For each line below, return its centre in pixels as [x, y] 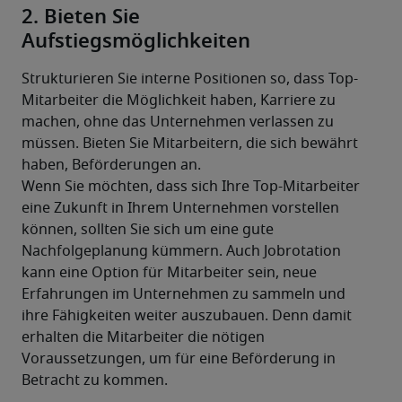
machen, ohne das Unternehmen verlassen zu [178, 122]
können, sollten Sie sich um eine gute [148, 230]
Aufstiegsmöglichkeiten [136, 42]
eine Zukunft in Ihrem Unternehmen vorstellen [180, 209]
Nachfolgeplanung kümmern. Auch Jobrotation [181, 252]
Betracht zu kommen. [95, 381]
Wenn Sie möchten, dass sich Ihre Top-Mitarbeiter [191, 187]
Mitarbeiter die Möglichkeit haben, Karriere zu [179, 101]
